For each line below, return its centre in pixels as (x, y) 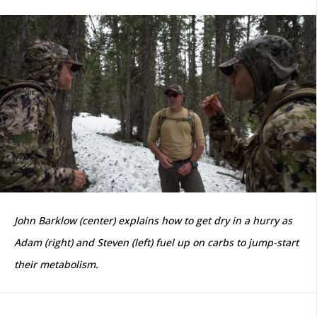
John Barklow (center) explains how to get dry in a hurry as (153, 221)
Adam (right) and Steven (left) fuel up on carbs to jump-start (156, 243)
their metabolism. (56, 265)
